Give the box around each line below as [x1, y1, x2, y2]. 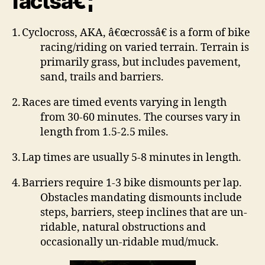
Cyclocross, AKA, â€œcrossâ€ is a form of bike [22, 26, 250, 40]
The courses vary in [144, 111, 241, 124]
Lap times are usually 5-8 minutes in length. [22, 151, 241, 164]
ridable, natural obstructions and [40, 221, 206, 234]
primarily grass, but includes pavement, [40, 56, 241, 69]
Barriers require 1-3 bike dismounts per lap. [22, 176, 242, 190]
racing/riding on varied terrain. [40, 41, 198, 54]
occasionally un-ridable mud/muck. [40, 235, 219, 249]
